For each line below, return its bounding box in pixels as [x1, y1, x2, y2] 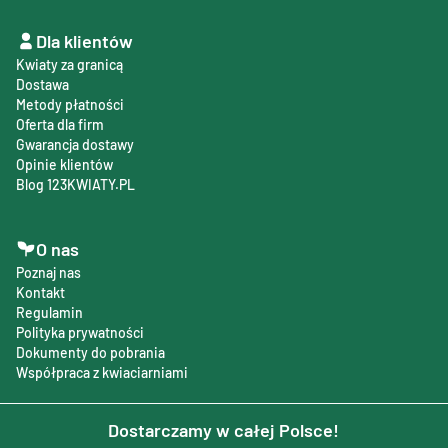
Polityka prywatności [16, 324, 144, 342]
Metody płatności [16, 96, 124, 114]
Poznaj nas [16, 264, 81, 282]
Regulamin [16, 304, 83, 322]
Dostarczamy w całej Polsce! [108, 419, 340, 442]
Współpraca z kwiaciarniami [16, 364, 188, 382]
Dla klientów [36, 30, 133, 53]
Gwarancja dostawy [16, 136, 134, 154]
